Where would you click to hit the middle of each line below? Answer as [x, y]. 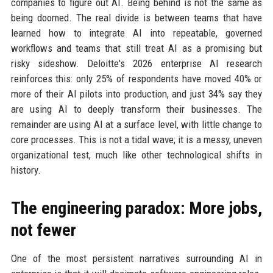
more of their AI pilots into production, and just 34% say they [136, 94]
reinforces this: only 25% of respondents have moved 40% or [136, 79]
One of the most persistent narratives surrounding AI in [136, 259]
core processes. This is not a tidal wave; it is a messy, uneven [136, 140]
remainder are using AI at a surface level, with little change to [136, 125]
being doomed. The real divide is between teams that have [136, 18]
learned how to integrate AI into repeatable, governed [136, 33]
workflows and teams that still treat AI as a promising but [136, 48]
